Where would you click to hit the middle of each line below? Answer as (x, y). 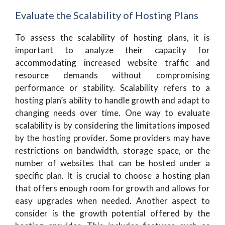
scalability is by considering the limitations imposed (113, 125)
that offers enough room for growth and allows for (113, 188)
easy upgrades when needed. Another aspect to (113, 201)
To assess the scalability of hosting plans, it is (113, 37)
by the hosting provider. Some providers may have (113, 138)
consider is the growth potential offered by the (113, 213)
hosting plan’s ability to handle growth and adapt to (113, 100)
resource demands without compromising (113, 75)
